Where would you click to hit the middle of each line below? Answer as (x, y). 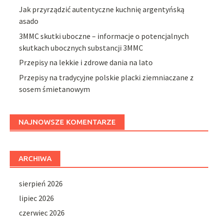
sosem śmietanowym (55, 89)
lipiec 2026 (37, 198)
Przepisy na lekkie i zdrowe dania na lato (86, 63)
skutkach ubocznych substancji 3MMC (81, 47)
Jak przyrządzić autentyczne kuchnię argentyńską (102, 9)
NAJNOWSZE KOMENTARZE (67, 122)
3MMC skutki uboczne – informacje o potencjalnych (104, 36)
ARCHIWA (35, 158)
